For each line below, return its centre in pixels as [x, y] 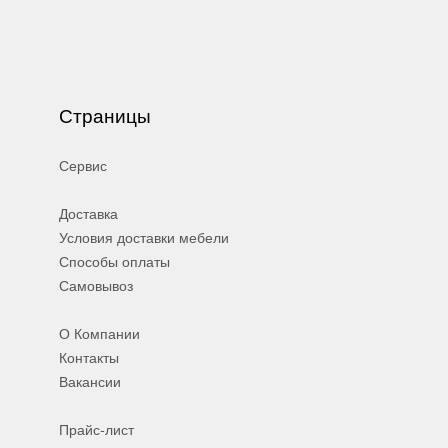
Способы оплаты [114, 261]
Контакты [89, 357]
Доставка [88, 213]
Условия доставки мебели [144, 237]
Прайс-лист [96, 429]
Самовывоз [96, 285]
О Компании [99, 333]
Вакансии [90, 381]
